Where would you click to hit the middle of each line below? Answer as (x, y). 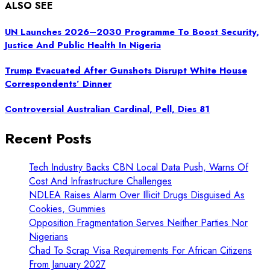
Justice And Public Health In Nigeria (83, 45)
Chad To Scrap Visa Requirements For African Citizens (140, 251)
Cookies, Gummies (67, 209)
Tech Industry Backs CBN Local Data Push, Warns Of (139, 168)
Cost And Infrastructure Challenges (100, 181)
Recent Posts (48, 138)
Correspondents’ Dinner (58, 83)
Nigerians (49, 237)
